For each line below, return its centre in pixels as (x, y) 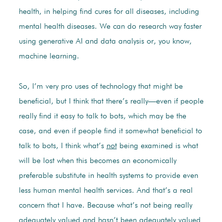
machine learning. (49, 57)
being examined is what (157, 146)
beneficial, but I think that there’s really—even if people (111, 102)
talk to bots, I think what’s (62, 146)
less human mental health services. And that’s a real (106, 191)
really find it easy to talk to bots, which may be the (102, 117)
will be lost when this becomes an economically (97, 161)
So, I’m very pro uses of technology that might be (101, 87)
